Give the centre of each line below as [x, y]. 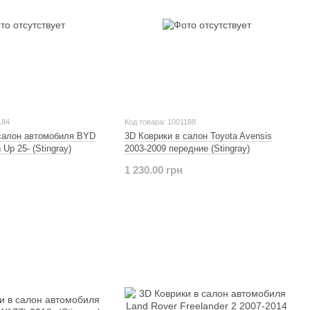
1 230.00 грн [153, 170]
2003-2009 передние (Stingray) [187, 148]
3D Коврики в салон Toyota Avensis [198, 136]
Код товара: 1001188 [160, 121]
